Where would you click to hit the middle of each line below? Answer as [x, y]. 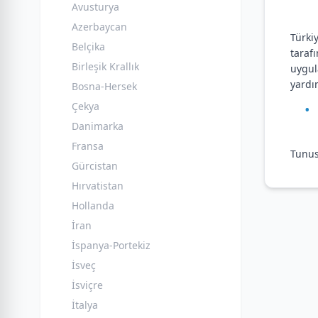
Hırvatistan [98, 186]
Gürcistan [95, 166]
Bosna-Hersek [104, 86]
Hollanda [93, 205]
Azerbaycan [99, 27]
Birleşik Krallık [105, 66]
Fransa [88, 146]
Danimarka [98, 126]
